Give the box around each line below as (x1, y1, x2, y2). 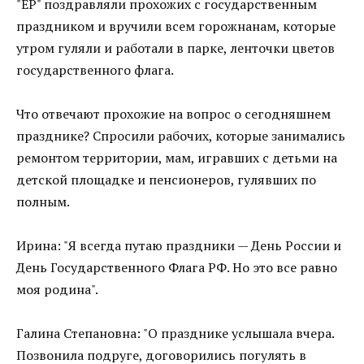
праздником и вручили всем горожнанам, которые (16, 16, 336, 35)
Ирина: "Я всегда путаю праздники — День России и (16, 236, 341, 254)
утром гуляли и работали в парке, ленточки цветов (16, 38, 335, 57)
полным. (16, 192, 70, 210)
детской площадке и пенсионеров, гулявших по (16, 170, 316, 188)
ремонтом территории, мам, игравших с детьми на (16, 148, 337, 167)
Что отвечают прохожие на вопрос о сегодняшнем (16, 104, 331, 123)
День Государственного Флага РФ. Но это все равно (16, 258, 337, 276)
